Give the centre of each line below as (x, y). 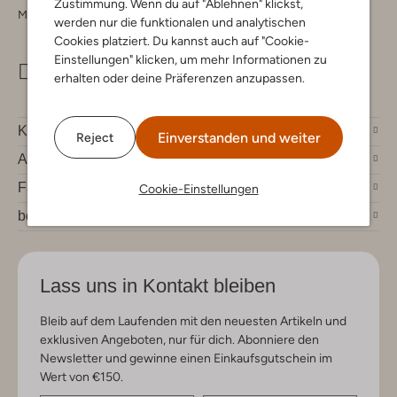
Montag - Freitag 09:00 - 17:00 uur (105, 14)
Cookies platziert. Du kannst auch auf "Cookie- (182, 41)
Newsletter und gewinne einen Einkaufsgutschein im (186, 358)
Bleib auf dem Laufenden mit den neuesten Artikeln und (193, 320)
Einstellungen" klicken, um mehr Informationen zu (191, 59)
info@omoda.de (120, 70)
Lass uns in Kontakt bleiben (158, 285)
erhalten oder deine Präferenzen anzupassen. (179, 78)
